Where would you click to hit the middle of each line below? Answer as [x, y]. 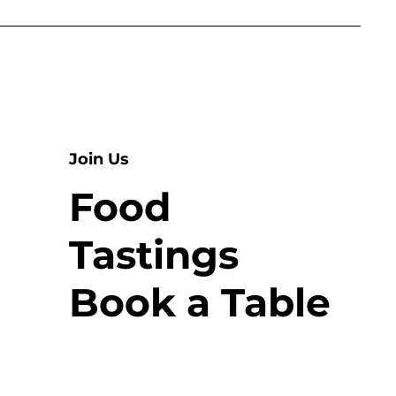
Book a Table [199, 302]
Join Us [99, 159]
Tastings [153, 254]
